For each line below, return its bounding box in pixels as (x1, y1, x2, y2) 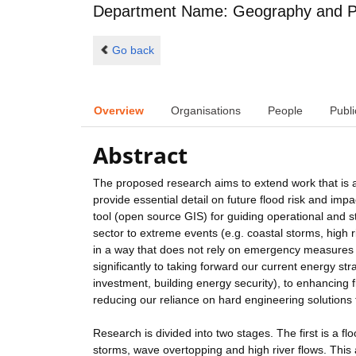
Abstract (93, 140, 188, 171)
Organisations (171, 103, 241, 117)
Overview (94, 103, 144, 117)
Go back (111, 43, 154, 56)
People (268, 103, 303, 117)
